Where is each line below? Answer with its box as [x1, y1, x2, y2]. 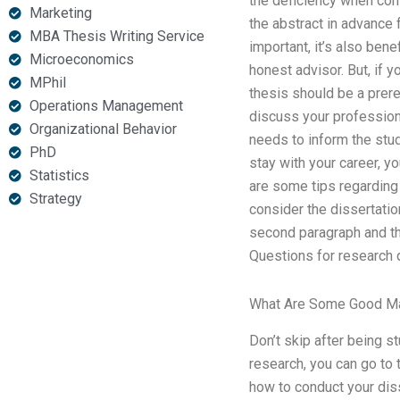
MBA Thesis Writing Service [29, 28, 204, 45]
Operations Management [29, 97, 183, 114]
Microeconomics [29, 51, 134, 68]
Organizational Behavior [29, 121, 177, 137]
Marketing [29, 4, 92, 21]
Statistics [29, 167, 89, 184]
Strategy [29, 190, 82, 207]
